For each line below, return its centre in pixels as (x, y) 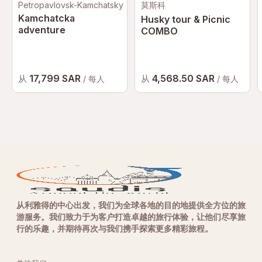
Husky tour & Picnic (186, 19)
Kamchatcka (46, 18)
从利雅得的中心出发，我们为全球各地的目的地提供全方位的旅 (131, 205)
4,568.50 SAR (185, 78)
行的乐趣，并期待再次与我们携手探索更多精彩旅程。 (115, 228)
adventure (42, 30)
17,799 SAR (56, 78)
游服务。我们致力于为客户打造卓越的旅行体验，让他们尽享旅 (131, 217)
